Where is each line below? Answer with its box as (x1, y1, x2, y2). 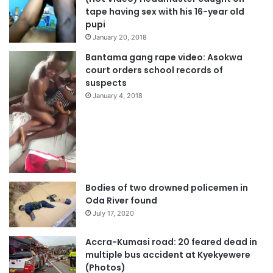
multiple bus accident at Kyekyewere (85, 249, 250, 261)
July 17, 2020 (93, 209, 134, 218)
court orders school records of (85, 64, 223, 77)
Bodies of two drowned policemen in (85, 182, 248, 194)
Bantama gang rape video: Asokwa (85, 51, 243, 64)
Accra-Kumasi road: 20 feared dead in (85, 236, 257, 249)
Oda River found (85, 194, 157, 207)
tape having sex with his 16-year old (85, 5, 244, 18)
